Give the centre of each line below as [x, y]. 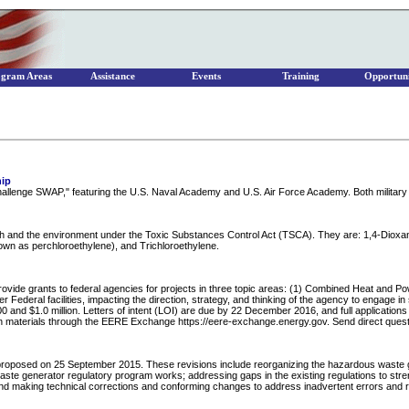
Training [300, 76]
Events [206, 76]
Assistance [112, 76]
